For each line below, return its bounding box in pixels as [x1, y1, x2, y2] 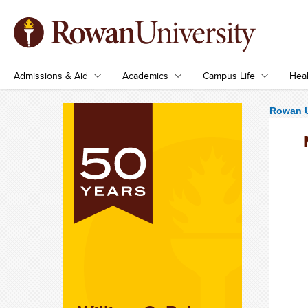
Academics [122, 69, 168, 82]
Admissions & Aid [14, 69, 88, 82]
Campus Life [203, 69, 255, 82]
